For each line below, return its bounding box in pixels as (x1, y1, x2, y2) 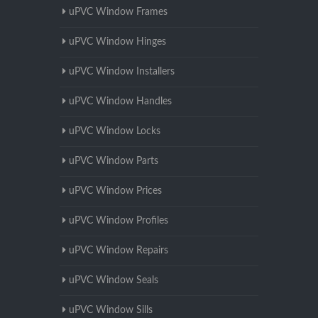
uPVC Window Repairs (69, 246, 168, 256)
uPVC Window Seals (69, 275, 158, 286)
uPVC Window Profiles (69, 216, 168, 226)
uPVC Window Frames (69, 7, 168, 18)
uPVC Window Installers (69, 67, 175, 77)
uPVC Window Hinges (69, 37, 166, 48)
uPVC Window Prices (69, 186, 162, 197)
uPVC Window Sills (69, 305, 153, 316)
